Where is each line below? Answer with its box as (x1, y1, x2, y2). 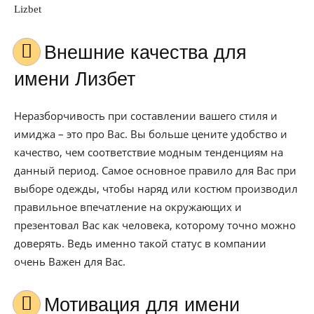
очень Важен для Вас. (14, 254, 125, 268)
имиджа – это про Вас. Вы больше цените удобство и (14, 127, 287, 141)
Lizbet (14, 4, 41, 15)
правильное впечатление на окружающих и (14, 200, 242, 214)
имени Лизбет (14, 69, 135, 90)
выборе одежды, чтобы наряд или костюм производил (14, 182, 298, 196)
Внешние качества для (44, 42, 57, 63)
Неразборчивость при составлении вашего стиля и (14, 109, 278, 123)
